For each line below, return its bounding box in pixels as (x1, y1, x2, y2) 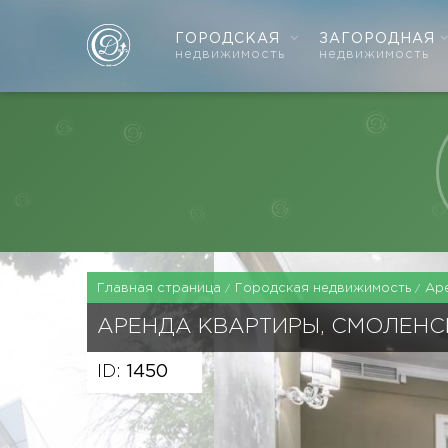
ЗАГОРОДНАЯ (319, 32, 435, 45)
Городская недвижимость (235, 283, 415, 294)
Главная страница (97, 283, 225, 294)
